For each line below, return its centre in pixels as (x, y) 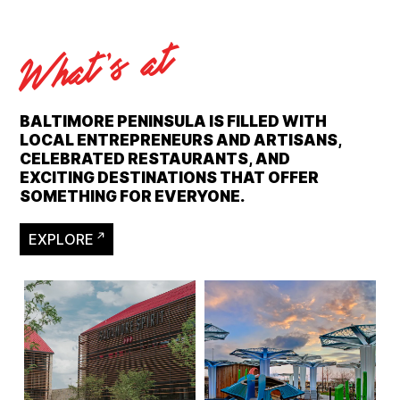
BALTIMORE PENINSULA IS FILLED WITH (174, 122)
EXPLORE (62, 240)
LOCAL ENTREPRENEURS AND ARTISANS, (181, 141)
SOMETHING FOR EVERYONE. (133, 197)
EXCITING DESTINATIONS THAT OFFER (170, 178)
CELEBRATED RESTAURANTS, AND (155, 159)
